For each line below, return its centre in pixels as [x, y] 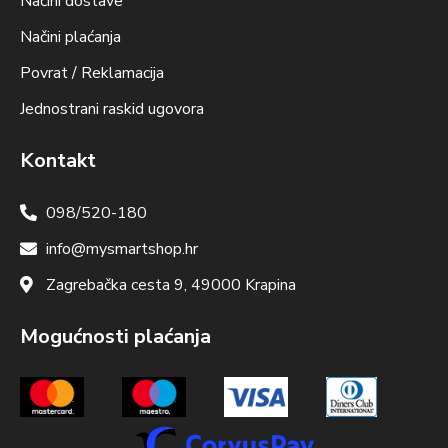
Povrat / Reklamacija [92, 72]
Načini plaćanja [70, 36]
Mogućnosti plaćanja [115, 336]
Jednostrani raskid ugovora [112, 108]
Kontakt [58, 160]
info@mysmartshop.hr [122, 248]
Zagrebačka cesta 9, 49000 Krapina [171, 284]
